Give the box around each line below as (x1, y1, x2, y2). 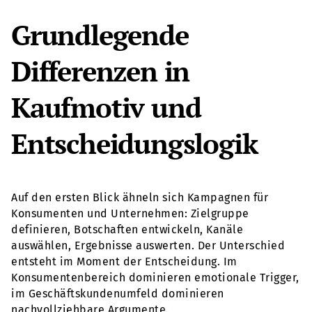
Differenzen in (11, 52, 190, 89)
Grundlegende (11, 15, 189, 53)
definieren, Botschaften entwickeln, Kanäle (11, 222, 243, 236)
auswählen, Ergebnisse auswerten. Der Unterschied (11, 238, 285, 252)
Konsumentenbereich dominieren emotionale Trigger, (11, 270, 299, 284)
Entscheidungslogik (11, 124, 258, 162)
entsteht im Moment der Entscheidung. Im (11, 254, 237, 268)
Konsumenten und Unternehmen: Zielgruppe (11, 206, 249, 220)
